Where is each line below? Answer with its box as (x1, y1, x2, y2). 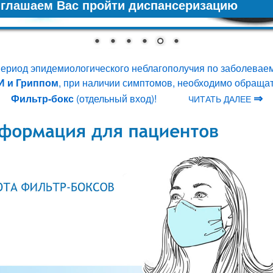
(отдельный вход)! (76, 91, 157, 105)
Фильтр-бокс (10, 91, 76, 105)
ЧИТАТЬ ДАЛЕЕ (188, 92, 253, 105)
